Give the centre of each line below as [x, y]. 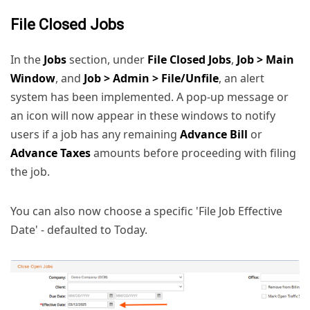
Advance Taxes [51, 153]
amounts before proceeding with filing [193, 153]
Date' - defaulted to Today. [79, 229]
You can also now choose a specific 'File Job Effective [146, 211]
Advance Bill [214, 134]
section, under [107, 59]
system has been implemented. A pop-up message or [149, 97]
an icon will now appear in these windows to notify [143, 115]
